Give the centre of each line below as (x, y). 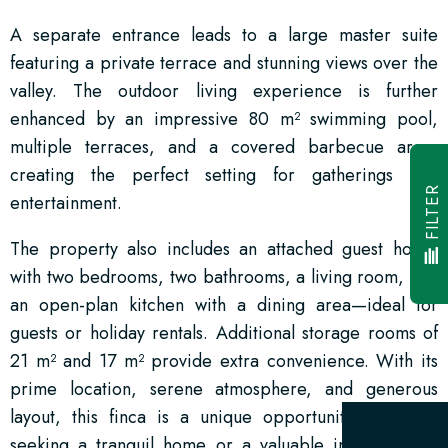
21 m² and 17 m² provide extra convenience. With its (224, 360)
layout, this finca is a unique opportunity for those (224, 416)
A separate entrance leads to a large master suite (224, 34)
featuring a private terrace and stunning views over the (224, 62)
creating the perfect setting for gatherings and (224, 174)
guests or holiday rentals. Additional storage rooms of (224, 332)
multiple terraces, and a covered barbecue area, (224, 146)
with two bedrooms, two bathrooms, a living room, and (224, 276)
